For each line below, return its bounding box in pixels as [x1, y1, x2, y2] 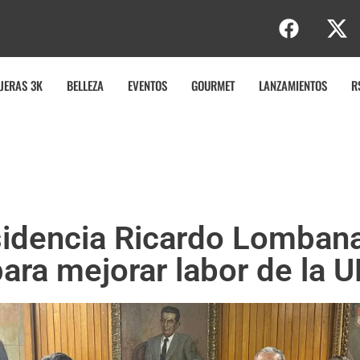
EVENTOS [128, 76, 168, 94]
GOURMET [191, 76, 235, 94]
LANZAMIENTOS [259, 76, 328, 94]
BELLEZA [67, 76, 104, 94]
